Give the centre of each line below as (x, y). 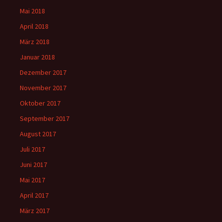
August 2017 (38, 134)
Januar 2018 (37, 57)
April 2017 (34, 195)
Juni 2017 (33, 165)
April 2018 (34, 26)
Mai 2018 (32, 11)
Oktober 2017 (40, 103)
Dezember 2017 (43, 72)
